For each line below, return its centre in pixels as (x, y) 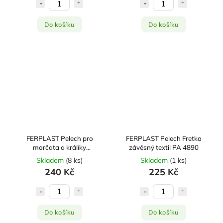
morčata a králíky (59, 147)
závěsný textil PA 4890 (164, 147)
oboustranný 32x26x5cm (59, 156)
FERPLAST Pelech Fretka (164, 138)
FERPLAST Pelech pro (59, 138)
